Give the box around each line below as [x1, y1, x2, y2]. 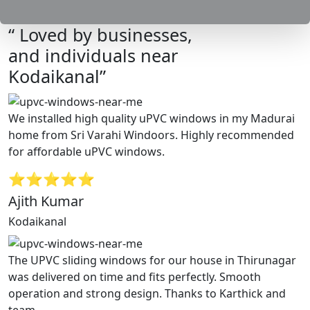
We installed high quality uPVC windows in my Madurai [8, 110, 295, 126]
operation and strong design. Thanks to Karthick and [8, 285, 286, 301]
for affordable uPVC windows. [8, 143, 165, 159]
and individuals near [8, 44, 178, 68]
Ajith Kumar [8, 191, 84, 210]
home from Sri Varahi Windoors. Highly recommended [8, 127, 294, 143]
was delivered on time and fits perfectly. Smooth [8, 268, 261, 284]
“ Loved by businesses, [8, 23, 192, 47]
